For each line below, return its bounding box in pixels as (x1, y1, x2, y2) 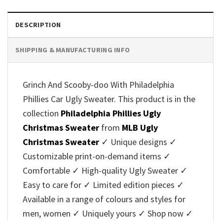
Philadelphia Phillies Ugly (61, 107, 161, 119)
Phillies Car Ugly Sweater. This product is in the (23, 93, 195, 105)
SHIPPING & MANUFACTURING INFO (15, 45, 130, 54)
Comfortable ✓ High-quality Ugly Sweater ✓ (23, 164, 187, 176)
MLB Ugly (122, 121, 158, 133)
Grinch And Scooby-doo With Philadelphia (23, 78, 174, 90)
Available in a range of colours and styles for (23, 193, 185, 205)
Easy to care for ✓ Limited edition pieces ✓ (23, 179, 184, 190)
